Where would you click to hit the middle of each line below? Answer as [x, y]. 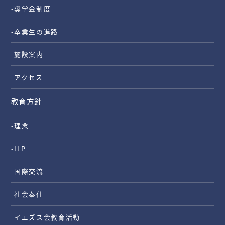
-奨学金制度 [31, 9]
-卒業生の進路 [35, 31]
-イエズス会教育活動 [46, 217]
